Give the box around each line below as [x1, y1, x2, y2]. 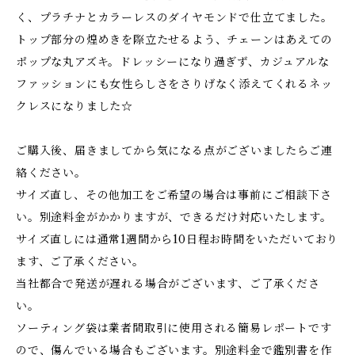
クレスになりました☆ [16, 99, 134, 113]
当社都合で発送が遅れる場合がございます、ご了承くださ [16, 277, 320, 291]
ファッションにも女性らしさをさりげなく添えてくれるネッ [16, 77, 333, 91]
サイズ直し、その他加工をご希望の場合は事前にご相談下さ [16, 188, 332, 202]
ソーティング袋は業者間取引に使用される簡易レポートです [16, 321, 332, 335]
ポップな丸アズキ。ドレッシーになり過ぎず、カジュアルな [16, 55, 330, 69]
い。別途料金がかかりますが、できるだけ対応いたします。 [16, 210, 332, 224]
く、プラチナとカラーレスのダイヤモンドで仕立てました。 [16, 10, 333, 25]
